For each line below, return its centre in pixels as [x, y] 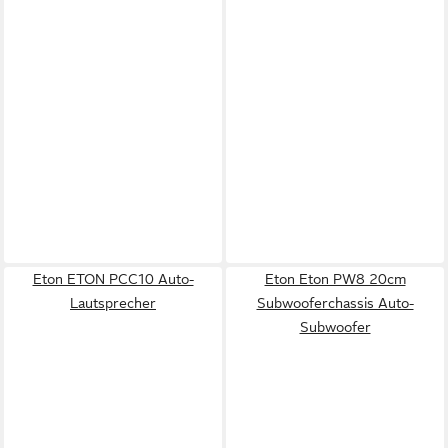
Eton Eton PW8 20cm [335, 279]
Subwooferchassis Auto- [335, 303]
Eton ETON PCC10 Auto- [113, 279]
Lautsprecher [113, 303]
